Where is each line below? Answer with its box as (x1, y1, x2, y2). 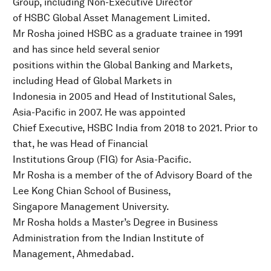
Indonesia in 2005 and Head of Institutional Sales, (13, 90, 235, 102)
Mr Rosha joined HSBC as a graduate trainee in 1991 (13, 27, 243, 39)
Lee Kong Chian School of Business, (13, 184, 171, 197)
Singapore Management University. (13, 200, 169, 212)
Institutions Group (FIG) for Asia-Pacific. (13, 153, 192, 165)
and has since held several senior (13, 43, 160, 55)
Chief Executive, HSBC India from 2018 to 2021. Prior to (13, 122, 258, 134)
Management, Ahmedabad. (13, 247, 134, 260)
